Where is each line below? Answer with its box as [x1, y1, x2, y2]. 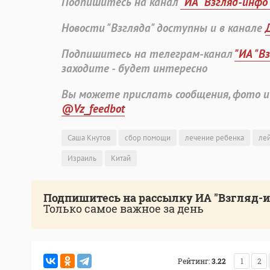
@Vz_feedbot [61, 101, 125, 116]
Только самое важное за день [43, 201, 204, 216]
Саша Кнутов [67, 133, 110, 143]
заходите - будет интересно [61, 61, 207, 76]
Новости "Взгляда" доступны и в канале [61, 20, 265, 36]
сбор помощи [125, 133, 171, 143]
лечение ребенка [185, 133, 244, 143]
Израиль [67, 153, 96, 164]
